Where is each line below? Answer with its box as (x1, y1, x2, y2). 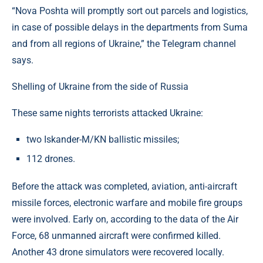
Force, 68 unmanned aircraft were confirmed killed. (12, 230, 221, 241)
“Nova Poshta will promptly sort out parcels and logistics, (12, 5, 248, 16)
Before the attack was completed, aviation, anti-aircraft (12, 180, 237, 192)
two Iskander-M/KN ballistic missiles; (26, 133, 179, 145)
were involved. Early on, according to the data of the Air (12, 213, 238, 225)
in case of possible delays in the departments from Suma (12, 21, 248, 33)
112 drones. (26, 153, 75, 164)
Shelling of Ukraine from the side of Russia (12, 80, 188, 92)
